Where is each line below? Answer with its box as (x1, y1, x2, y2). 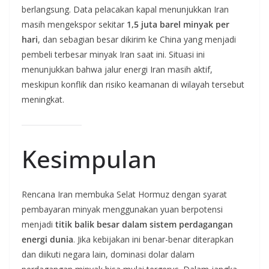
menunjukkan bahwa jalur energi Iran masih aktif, (22, 64, 213, 76)
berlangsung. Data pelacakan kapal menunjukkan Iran (22, 4, 229, 16)
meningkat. (22, 94, 64, 106)
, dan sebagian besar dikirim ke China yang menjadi (38, 34, 236, 46)
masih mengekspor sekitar (22, 19, 127, 31)
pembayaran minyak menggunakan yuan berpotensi (22, 204, 223, 216)
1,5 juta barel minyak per (127, 19, 229, 31)
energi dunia (22, 234, 73, 246)
